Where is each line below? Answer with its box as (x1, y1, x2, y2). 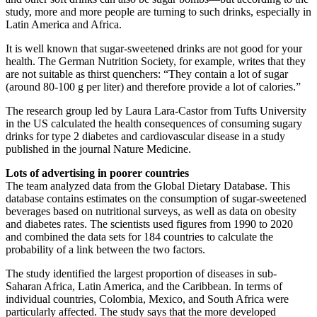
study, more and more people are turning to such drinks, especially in (6, 5, 311, 18)
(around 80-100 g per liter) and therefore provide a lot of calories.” (6, 80, 301, 93)
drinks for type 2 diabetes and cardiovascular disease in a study (6, 129, 285, 142)
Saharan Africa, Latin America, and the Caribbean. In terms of (6, 279, 282, 292)
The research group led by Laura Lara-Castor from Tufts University (6, 104, 306, 117)
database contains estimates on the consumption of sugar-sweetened (6, 192, 306, 204)
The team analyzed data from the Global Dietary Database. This (6, 179, 290, 192)
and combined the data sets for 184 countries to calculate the (6, 230, 273, 243)
